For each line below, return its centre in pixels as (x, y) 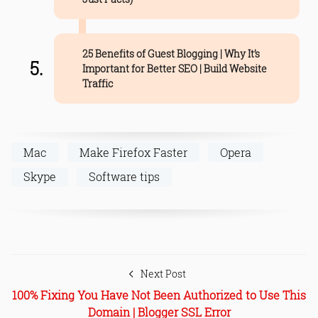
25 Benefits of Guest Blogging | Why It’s (171, 54)
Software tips (124, 177)
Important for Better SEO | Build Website (174, 69)
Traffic (97, 84)
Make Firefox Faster (133, 152)
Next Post (163, 273)
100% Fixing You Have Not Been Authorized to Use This (159, 295)
